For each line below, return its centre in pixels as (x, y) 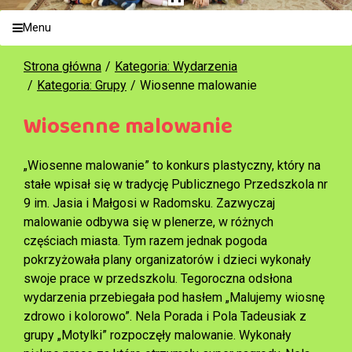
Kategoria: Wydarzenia (176, 66)
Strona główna (62, 66)
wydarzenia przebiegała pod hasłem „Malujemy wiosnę (174, 297)
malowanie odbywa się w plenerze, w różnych (148, 222)
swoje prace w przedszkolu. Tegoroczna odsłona (158, 278)
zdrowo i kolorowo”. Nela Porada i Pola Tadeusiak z (165, 316)
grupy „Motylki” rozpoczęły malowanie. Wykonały (158, 335)
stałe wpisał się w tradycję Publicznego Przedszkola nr (176, 184)
